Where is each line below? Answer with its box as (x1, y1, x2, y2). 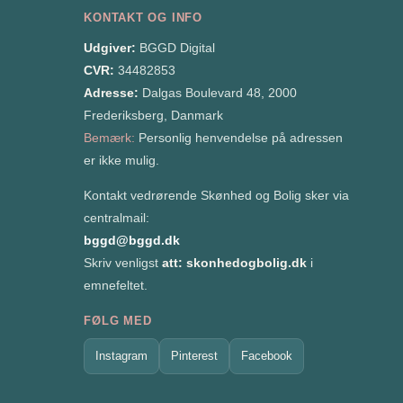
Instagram (95, 348, 148, 363)
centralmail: (84, 210, 150, 225)
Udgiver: (84, 40, 137, 55)
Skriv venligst (84, 255, 163, 270)
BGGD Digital (136, 40, 216, 55)
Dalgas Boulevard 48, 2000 (139, 85, 298, 100)
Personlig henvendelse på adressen (135, 130, 344, 145)
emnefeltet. (84, 277, 148, 292)
